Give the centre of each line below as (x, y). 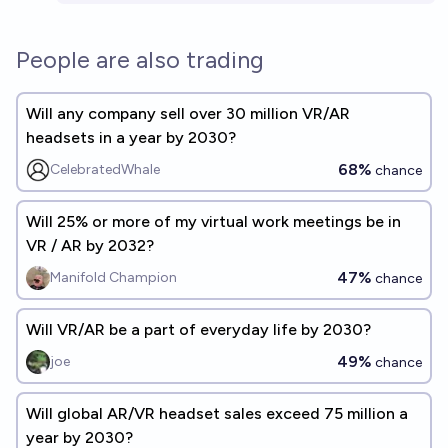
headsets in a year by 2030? (131, 137)
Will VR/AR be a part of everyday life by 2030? (198, 329)
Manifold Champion (113, 277)
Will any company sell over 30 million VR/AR (188, 113)
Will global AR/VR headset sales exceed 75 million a (217, 413)
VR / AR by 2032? (90, 245)
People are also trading (140, 59)
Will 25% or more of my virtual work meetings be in (213, 221)
